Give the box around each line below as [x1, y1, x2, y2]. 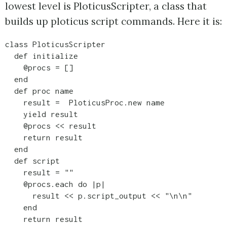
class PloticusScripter [5, 39, 105, 49]
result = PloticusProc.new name [5, 97, 165, 107]
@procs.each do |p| [5, 179, 105, 188]
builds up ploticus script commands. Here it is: [5, 15, 222, 27]
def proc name [5, 86, 73, 95]
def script [5, 156, 60, 165]
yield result [5, 109, 78, 119]
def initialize [5, 51, 78, 60]
